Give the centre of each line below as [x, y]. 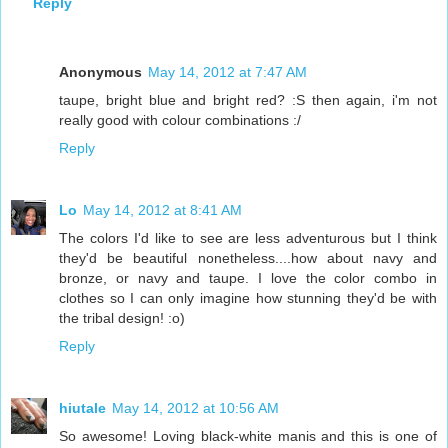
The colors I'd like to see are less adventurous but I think [248, 238]
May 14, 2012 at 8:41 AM [162, 210]
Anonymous [100, 72]
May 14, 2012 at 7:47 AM [227, 72]
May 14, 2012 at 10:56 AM [195, 408]
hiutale [82, 408]
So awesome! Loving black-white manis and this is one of [248, 436]
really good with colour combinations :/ [180, 120]
